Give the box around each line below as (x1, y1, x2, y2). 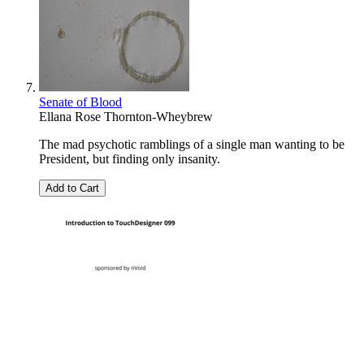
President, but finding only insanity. (39, 152, 220, 167)
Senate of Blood (39, 95, 122, 110)
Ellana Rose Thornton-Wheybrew (39, 110, 213, 124)
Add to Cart (45, 182, 99, 195)
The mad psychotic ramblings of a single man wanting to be (39, 137, 344, 152)
